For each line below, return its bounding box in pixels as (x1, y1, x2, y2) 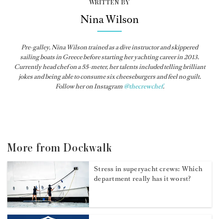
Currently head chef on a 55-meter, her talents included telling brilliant (14, 63, 205, 71)
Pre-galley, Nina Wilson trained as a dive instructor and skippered (21, 43, 198, 52)
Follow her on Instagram (55, 82, 124, 91)
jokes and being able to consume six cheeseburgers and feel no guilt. (18, 72, 201, 81)
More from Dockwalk (7, 142, 112, 154)
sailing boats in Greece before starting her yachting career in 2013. (20, 53, 199, 62)
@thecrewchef (123, 82, 163, 91)
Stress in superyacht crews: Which (94, 164, 203, 174)
